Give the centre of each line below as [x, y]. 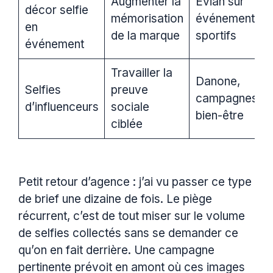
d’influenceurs [62, 107]
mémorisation [147, 19]
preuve [129, 90]
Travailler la [141, 73]
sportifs [216, 36]
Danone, [218, 82]
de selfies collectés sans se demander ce [128, 233]
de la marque [145, 36]
